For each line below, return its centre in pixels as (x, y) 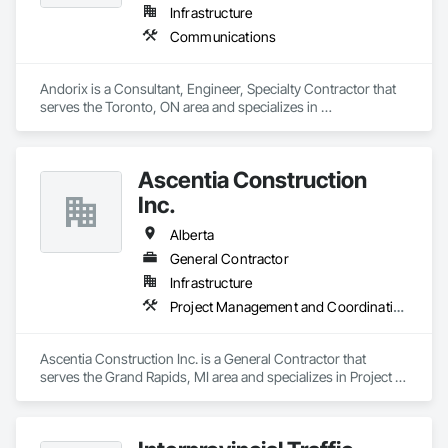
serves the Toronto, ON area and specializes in (179, 106)
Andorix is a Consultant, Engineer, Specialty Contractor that (218, 88)
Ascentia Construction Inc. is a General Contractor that (203, 358)
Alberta (192, 234)
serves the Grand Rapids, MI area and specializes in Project (216, 376)
